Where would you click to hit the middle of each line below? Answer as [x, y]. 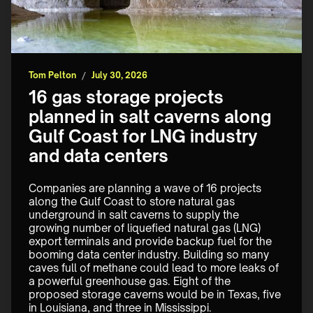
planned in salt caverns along [150, 117]
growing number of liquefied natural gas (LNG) [146, 228]
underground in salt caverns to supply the [135, 215]
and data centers [99, 156]
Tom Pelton [52, 75]
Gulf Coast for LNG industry [143, 137]
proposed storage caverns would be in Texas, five [156, 295]
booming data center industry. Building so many [150, 255]
